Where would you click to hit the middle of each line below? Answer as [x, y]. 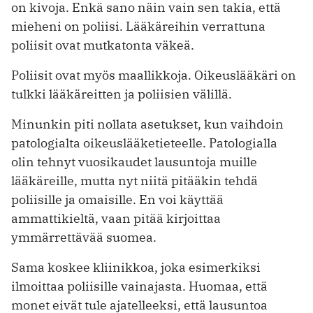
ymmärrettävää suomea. [84, 238]
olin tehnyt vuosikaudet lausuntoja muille [134, 162]
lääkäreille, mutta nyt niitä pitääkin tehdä [134, 181]
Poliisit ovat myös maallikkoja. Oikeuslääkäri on [154, 75]
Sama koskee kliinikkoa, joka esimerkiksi [136, 268]
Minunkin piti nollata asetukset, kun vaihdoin [147, 124]
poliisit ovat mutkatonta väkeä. [103, 45]
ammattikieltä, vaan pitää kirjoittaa [116, 219]
